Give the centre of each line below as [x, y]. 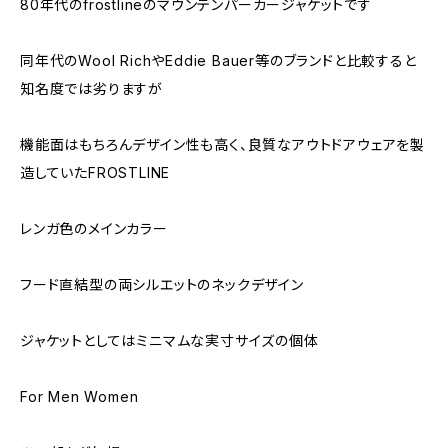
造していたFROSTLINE [95, 172]
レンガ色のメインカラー [94, 228]
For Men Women [79, 396]
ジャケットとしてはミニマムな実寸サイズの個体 [169, 340]
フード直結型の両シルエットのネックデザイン [162, 284]
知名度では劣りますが [91, 88]
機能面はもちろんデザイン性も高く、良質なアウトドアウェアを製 [222, 144]
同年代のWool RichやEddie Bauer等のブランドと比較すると [218, 60]
